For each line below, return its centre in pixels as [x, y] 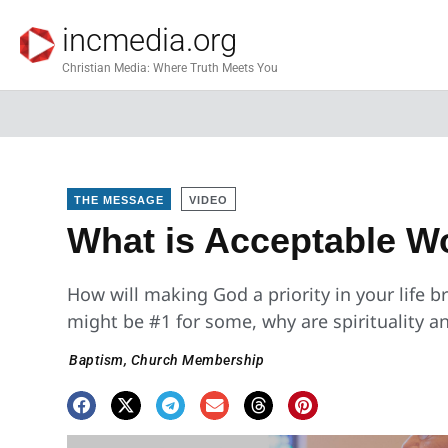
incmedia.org [149, 40]
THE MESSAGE [119, 200]
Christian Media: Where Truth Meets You [170, 67]
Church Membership [197, 360]
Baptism [96, 360]
